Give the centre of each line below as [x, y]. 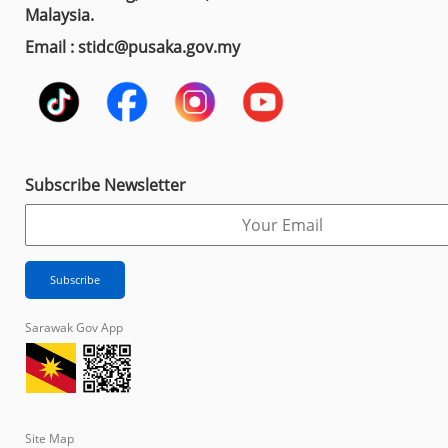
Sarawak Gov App [74, 327]
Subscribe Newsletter [105, 184]
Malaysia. [59, 14]
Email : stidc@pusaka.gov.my [132, 46]
